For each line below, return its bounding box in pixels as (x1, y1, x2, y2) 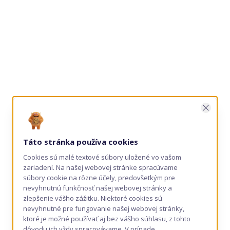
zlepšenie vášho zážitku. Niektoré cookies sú (23, 194, 162, 203)
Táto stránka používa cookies (23, 137, 138, 147)
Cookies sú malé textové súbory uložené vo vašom (23, 152, 181, 162)
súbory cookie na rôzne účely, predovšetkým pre (23, 173, 175, 182)
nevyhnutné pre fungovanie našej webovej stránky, (23, 204, 184, 213)
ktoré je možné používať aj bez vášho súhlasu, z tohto (23, 214, 190, 223)
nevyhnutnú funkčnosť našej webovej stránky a (23, 183, 172, 193)
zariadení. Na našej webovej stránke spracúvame (23, 163, 178, 172)
